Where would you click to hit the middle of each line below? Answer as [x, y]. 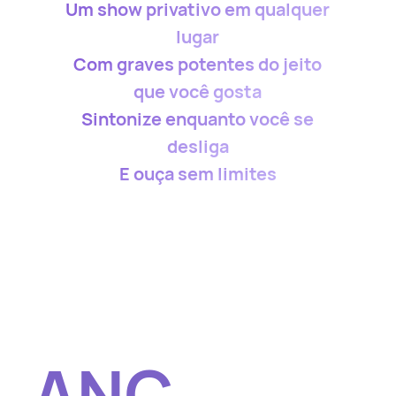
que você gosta [198, 91]
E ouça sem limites [198, 174]
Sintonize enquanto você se [198, 119]
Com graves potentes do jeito [198, 64]
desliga [198, 146]
